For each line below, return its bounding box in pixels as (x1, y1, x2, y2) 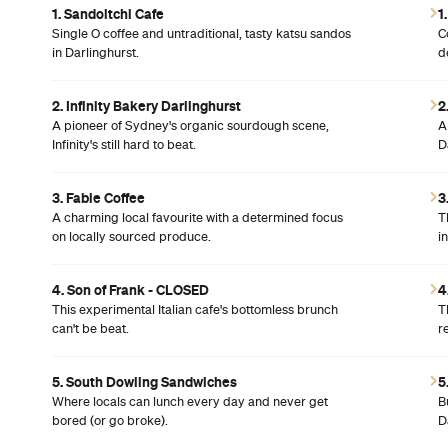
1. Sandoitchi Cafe (52, 5, 164, 22)
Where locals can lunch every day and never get (52, 395, 328, 409)
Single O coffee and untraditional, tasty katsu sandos (52, 27, 351, 41)
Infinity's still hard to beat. (52, 138, 196, 152)
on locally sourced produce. (52, 230, 211, 244)
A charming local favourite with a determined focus (52, 211, 343, 225)
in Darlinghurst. (52, 46, 139, 60)
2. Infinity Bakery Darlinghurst (52, 97, 241, 114)
